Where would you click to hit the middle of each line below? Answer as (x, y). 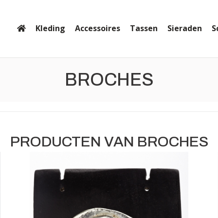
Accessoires (98, 28)
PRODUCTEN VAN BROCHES (109, 142)
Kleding (50, 28)
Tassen (144, 28)
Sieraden (185, 28)
